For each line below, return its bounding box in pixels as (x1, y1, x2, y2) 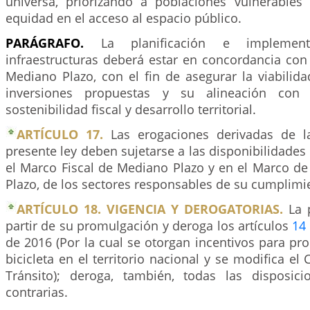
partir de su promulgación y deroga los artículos (6, 217, 293, 234)
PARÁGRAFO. (6, 35, 84, 51)
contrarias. (6, 284, 68, 300)
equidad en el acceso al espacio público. (6, 10, 241, 26)
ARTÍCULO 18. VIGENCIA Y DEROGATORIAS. (17, 201, 283, 217)
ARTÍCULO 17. (17, 126, 103, 143)
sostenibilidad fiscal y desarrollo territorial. (6, 101, 256, 118)
